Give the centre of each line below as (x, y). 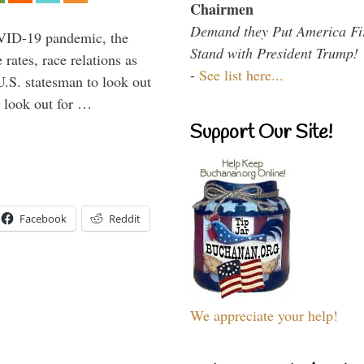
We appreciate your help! (264, 315)
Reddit (125, 218)
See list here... (241, 74)
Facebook (43, 218)
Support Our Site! (261, 133)
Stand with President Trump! (274, 52)
